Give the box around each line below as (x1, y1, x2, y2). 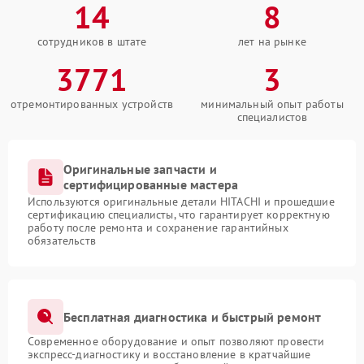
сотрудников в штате (37, 34, 147, 50)
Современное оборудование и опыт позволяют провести (28, 334, 325, 349)
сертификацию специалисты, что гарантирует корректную (28, 207, 330, 223)
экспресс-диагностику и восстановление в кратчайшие (28, 347, 311, 362)
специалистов (236, 110, 308, 125)
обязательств (28, 233, 96, 249)
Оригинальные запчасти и (63, 161, 217, 178)
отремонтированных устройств (10, 97, 174, 112)
